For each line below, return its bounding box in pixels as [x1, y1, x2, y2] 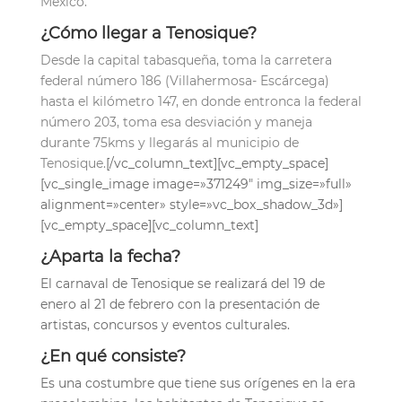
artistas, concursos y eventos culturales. [39, 316, 290, 333]
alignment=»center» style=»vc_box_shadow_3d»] [39, 196, 343, 213]
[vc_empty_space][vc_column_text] [39, 216, 258, 233]
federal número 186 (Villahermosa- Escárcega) [39, 72, 329, 89]
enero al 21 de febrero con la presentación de [39, 295, 319, 312]
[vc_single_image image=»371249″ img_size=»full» [39, 175, 352, 192]
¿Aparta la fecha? [39, 246, 180, 267]
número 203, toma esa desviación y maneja [39, 113, 312, 130]
